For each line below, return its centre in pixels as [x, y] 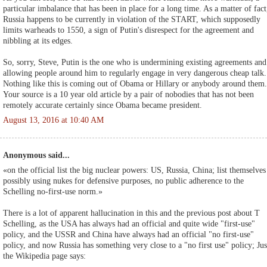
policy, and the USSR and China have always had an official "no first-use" [128, 234]
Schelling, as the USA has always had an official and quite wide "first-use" [129, 223]
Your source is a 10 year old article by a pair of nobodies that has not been [128, 94]
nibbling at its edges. [38, 41]
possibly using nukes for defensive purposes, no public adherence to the [123, 181]
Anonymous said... [36, 155]
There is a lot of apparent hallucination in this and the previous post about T [131, 213]
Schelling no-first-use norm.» [53, 191]
